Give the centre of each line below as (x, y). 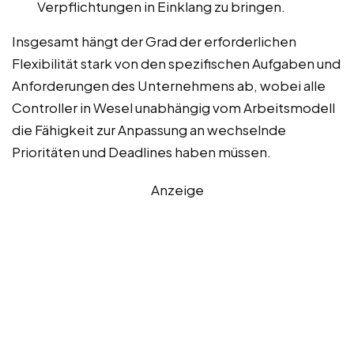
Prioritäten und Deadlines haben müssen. (141, 151)
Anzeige (177, 189)
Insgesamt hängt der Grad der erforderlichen (154, 41)
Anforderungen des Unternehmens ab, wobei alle (169, 85)
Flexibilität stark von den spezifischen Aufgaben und (176, 63)
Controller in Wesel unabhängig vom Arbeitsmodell (173, 107)
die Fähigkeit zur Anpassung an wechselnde (149, 129)
